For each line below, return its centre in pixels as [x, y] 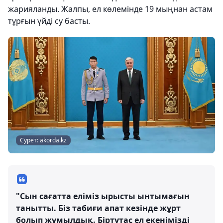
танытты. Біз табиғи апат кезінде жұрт [98, 208]
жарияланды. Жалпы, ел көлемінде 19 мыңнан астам [110, 9]
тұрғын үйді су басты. [49, 21]
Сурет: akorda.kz [43, 140]
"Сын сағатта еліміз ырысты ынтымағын [103, 196]
